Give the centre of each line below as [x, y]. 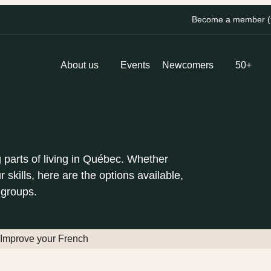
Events [135, 65]
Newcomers [188, 65]
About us [80, 65]
